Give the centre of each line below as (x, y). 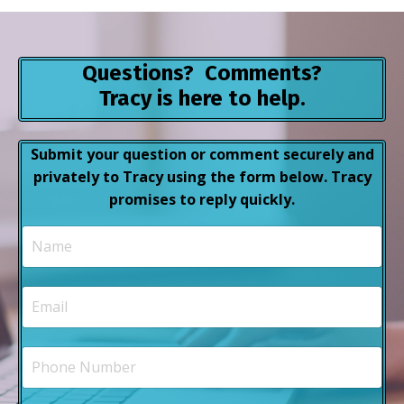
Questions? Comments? (202, 73)
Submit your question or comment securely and (202, 154)
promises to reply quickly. (202, 199)
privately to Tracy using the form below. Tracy (202, 176)
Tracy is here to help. (202, 98)
